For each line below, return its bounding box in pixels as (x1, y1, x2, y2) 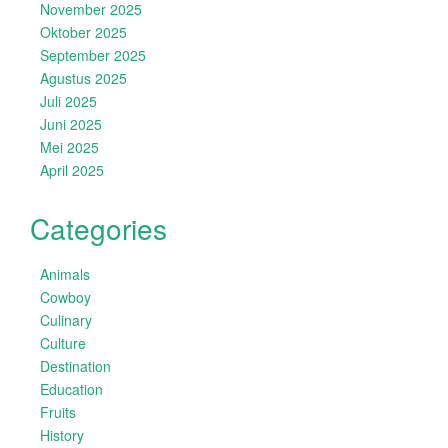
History (40, 425, 84, 445)
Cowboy (40, 287, 91, 307)
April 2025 (40, 160, 104, 180)
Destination (40, 356, 111, 376)
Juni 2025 (40, 114, 102, 134)
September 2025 (40, 45, 146, 65)
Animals (40, 264, 90, 284)
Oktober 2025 (40, 22, 127, 42)
